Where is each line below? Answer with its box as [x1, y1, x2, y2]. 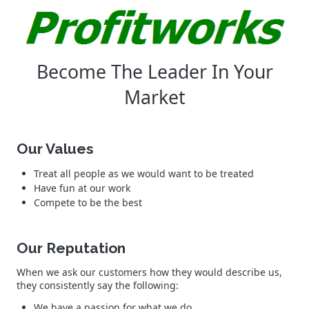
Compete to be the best [34, 195, 142, 209]
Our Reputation [17, 239, 126, 257]
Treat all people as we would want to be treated [34, 166, 254, 180]
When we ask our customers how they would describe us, [17, 265, 282, 279]
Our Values [17, 139, 94, 157]
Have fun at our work [34, 181, 130, 195]
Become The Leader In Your [36, 59, 273, 84]
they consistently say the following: [17, 278, 179, 292]
